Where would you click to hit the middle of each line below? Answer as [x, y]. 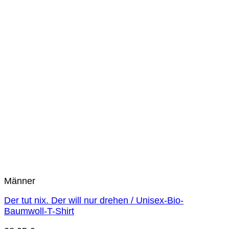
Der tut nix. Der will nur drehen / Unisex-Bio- [94, 201]
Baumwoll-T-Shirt [39, 211]
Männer [20, 181]
